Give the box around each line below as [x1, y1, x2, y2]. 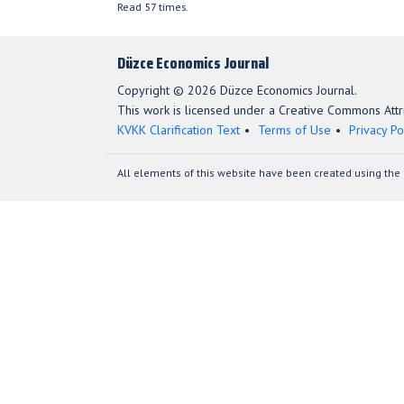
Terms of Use [258, 122, 331, 138]
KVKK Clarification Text [117, 122, 240, 138]
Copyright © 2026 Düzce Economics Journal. [117, 82, 357, 98]
